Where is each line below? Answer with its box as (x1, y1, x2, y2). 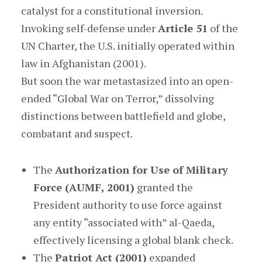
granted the (134, 180, 193, 194)
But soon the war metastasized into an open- (20, 74, 233, 88)
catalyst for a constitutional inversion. (20, 4, 203, 18)
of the (207, 21, 238, 35)
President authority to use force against (33, 198, 222, 212)
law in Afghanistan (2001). (20, 56, 146, 70)
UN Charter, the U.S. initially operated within (20, 39, 235, 53)
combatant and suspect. (20, 126, 133, 140)
